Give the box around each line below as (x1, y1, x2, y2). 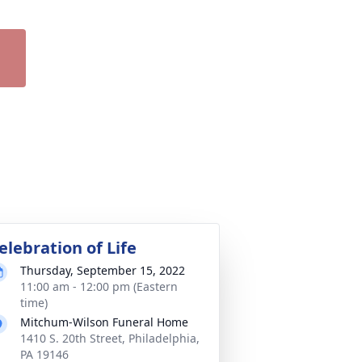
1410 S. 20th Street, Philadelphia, (20, 330, 200, 346)
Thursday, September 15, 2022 (20, 263, 185, 278)
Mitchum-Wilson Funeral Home (20, 314, 188, 330)
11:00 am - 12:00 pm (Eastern (20, 279, 178, 294)
